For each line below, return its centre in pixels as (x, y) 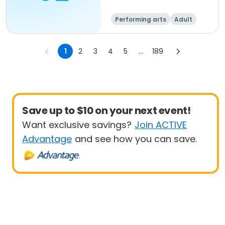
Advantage (47, 139)
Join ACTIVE (161, 125)
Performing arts (141, 19)
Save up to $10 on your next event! (106, 110)
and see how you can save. (136, 139)
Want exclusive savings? (77, 125)
